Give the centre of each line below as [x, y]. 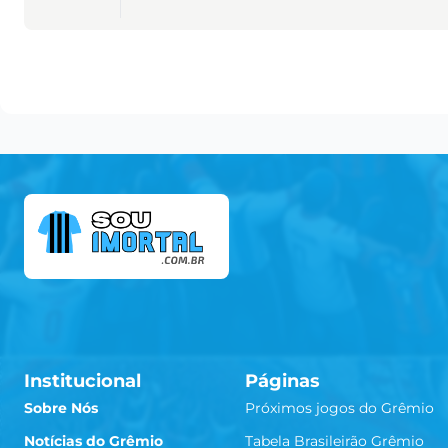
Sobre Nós [61, 407]
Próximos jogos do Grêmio [339, 407]
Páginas [282, 380]
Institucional [82, 380]
